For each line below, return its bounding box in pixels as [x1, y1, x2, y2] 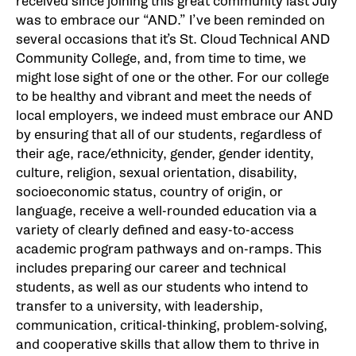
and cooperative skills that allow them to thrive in [16, 335, 319, 353]
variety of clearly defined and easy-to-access [16, 221, 294, 238]
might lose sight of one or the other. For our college [16, 68, 329, 86]
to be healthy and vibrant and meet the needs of [16, 87, 311, 105]
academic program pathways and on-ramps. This [16, 240, 322, 257]
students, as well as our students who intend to [16, 278, 308, 296]
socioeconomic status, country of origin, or [16, 183, 283, 200]
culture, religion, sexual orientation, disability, [16, 164, 297, 181]
